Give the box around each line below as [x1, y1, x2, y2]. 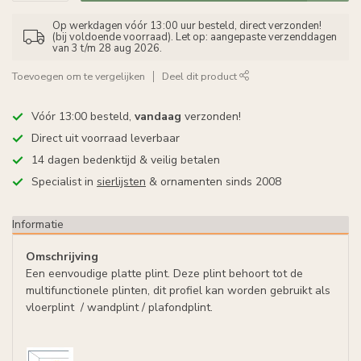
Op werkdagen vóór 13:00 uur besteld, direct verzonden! [52, 19, 322, 33]
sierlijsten [97, 174, 146, 189]
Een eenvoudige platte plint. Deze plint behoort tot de [26, 266, 303, 281]
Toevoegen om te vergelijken [12, 69, 145, 83]
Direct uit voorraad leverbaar [31, 131, 180, 146]
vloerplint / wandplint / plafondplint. [26, 300, 213, 315]
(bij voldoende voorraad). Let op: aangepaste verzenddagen [52, 30, 337, 44]
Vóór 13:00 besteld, [31, 109, 135, 124]
